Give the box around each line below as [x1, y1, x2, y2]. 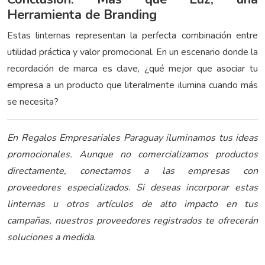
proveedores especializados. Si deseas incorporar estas [7, 181, 258, 195]
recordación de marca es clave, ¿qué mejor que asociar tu [7, 62, 258, 76]
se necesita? [7, 95, 59, 109]
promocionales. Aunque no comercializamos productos [7, 148, 258, 161]
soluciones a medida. [7, 231, 96, 244]
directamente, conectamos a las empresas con [7, 164, 258, 178]
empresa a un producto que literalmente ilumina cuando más [7, 79, 258, 92]
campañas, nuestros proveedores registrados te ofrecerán [7, 214, 258, 228]
